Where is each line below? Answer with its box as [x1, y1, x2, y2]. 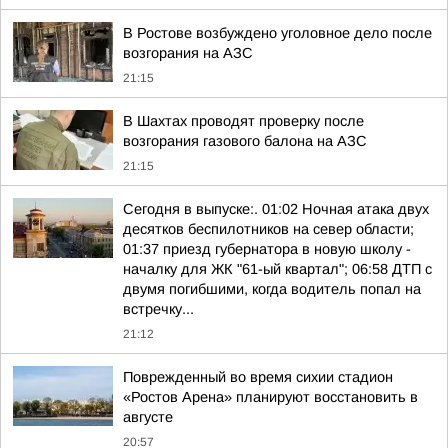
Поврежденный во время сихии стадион [123, 369, 393, 385]
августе [123, 409, 173, 425]
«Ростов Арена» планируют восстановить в [123, 389, 418, 405]
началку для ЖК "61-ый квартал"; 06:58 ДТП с [123, 261, 432, 277]
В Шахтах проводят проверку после [123, 113, 364, 129]
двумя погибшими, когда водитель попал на [123, 281, 421, 297]
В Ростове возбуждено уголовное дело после [123, 25, 432, 41]
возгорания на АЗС [123, 45, 253, 61]
